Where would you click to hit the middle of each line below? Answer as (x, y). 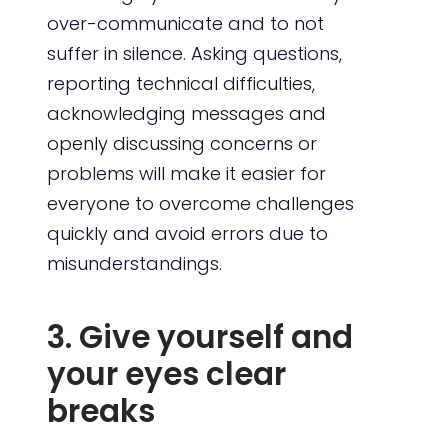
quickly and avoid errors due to (187, 233)
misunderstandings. (134, 263)
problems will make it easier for (186, 173)
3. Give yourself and (199, 337)
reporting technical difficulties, (180, 83)
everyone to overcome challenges (200, 203)
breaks (100, 411)
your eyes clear (166, 374)
